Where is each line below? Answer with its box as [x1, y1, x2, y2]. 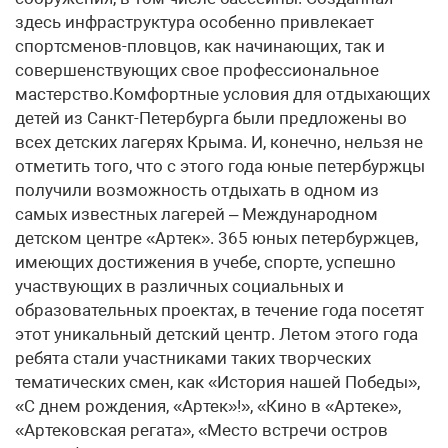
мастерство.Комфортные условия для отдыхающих [15, 84, 430, 104]
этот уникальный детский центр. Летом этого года [15, 324, 418, 344]
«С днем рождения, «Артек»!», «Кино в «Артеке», [15, 396, 401, 416]
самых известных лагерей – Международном [15, 204, 378, 224]
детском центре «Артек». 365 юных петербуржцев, [15, 228, 418, 248]
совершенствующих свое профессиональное [15, 60, 379, 80]
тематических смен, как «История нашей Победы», [15, 372, 420, 392]
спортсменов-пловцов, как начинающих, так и [15, 36, 385, 56]
